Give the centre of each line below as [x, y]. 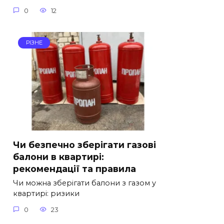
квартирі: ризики [46, 194]
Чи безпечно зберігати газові [84, 144]
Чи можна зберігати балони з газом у [84, 183]
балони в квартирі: [58, 156]
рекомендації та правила [74, 168]
